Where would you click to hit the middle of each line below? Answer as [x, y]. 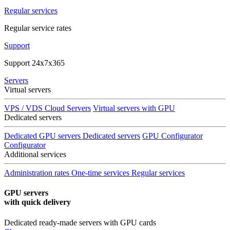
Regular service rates [38, 28]
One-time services [100, 173]
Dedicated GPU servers [42, 136]
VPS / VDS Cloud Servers [47, 108]
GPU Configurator [172, 136]
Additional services [35, 154]
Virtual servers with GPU [134, 108]
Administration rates [37, 173]
